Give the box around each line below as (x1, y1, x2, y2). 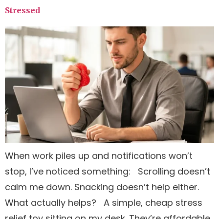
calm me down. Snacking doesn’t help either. (5, 180, 199, 193)
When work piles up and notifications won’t (5, 149, 193, 162)
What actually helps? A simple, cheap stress (5, 196, 202, 209)
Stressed (5, 5, 40, 15)
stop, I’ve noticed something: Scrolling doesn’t (5, 165, 210, 177)
